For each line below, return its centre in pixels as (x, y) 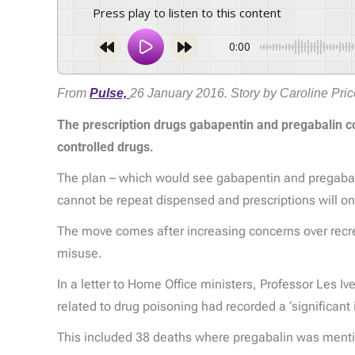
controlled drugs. (105, 147)
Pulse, (108, 94)
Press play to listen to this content (191, 13)
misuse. (80, 253)
